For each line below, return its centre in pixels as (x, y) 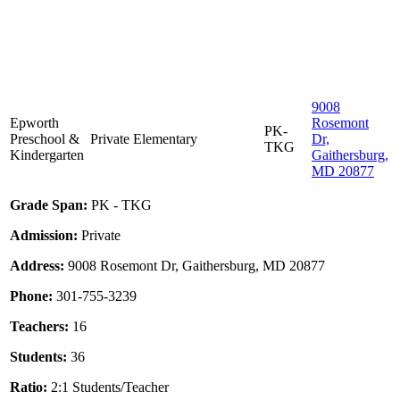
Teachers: (39, 327)
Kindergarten (47, 155)
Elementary (165, 139)
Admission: (44, 236)
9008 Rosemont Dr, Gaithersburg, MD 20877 (195, 266)
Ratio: (29, 387)
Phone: (31, 296)
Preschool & (45, 139)
